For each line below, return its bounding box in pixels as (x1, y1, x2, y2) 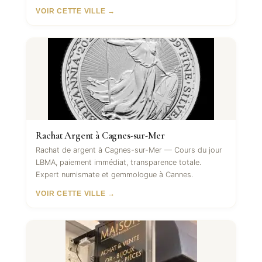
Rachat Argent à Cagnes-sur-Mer (36, 129, 165, 142)
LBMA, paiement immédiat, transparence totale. (36, 158, 202, 167)
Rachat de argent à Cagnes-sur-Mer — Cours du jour (36, 146, 223, 155)
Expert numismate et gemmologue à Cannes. (36, 170, 194, 180)
